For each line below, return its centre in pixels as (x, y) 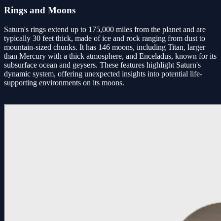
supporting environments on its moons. (64, 83)
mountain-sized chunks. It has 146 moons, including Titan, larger (105, 47)
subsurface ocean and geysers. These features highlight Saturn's (102, 65)
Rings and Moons (40, 10)
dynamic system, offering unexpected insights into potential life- (103, 74)
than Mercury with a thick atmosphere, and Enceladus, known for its (110, 56)
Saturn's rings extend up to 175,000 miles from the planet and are (105, 30)
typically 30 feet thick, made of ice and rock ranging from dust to (105, 38)
